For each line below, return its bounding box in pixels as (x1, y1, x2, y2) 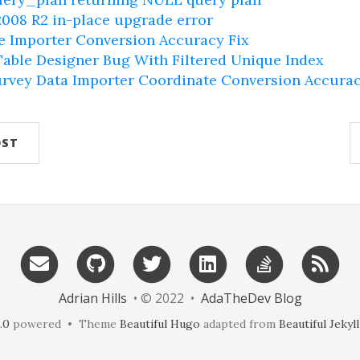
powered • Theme (9, 317, 120, 331)
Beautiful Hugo (119, 317, 200, 331)
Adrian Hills (58, 289, 127, 307)
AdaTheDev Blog (200, 289, 302, 307)
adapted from (199, 317, 279, 331)
